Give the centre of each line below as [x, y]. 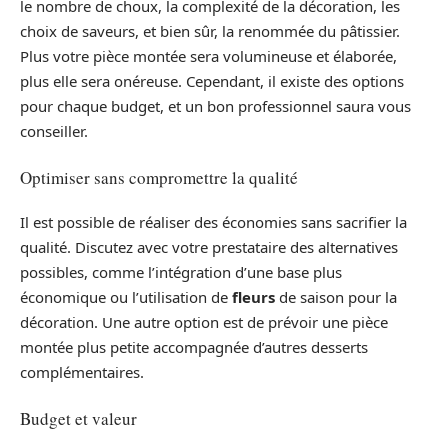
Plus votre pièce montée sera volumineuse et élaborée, [208, 56]
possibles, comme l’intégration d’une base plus [181, 272]
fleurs [253, 297]
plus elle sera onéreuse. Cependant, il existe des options [212, 81]
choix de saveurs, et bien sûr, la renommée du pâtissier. [210, 31]
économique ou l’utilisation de [126, 297]
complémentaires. [82, 372]
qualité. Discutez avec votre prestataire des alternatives [209, 247]
